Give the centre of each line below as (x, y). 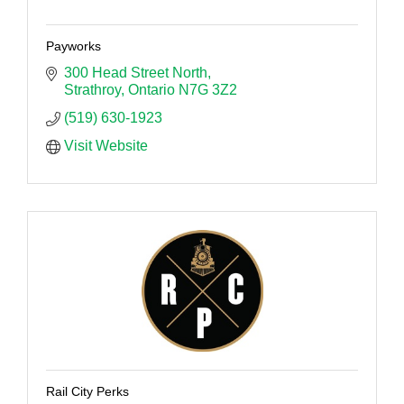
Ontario (151, 89)
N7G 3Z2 (208, 89)
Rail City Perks (87, 391)
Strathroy (92, 89)
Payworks (73, 46)
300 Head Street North (136, 72)
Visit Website (106, 145)
